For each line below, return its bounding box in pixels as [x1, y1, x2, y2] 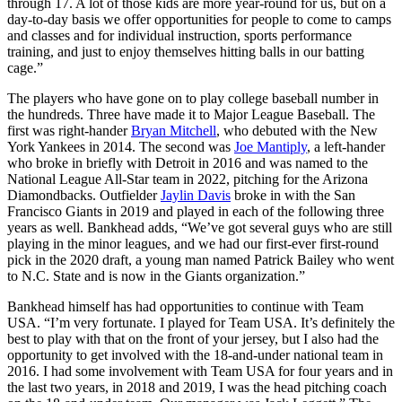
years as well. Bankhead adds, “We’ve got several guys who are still [7, 219, 392, 235]
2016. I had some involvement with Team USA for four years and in [7, 363, 393, 379]
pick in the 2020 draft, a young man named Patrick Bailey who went [7, 251, 394, 267]
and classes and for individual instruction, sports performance [7, 27, 352, 43]
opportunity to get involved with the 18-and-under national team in [7, 346, 383, 363]
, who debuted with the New [216, 122, 378, 138]
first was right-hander [7, 122, 131, 138]
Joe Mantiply [234, 138, 307, 154]
